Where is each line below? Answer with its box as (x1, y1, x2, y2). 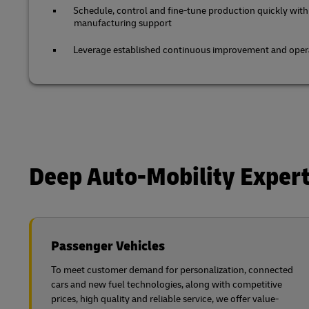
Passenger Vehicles (51, 237, 165, 255)
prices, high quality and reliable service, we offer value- (51, 292, 279, 305)
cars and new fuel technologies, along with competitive (51, 278, 282, 290)
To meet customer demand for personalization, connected (51, 263, 293, 276)
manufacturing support (74, 17, 172, 29)
